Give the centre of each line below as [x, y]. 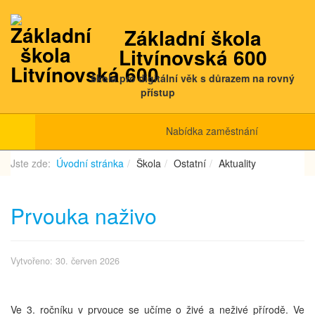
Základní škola [193, 38]
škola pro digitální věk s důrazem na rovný [193, 78]
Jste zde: [33, 163]
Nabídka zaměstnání [212, 130]
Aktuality [237, 163]
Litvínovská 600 [193, 57]
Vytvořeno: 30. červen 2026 [65, 261]
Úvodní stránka [90, 163]
